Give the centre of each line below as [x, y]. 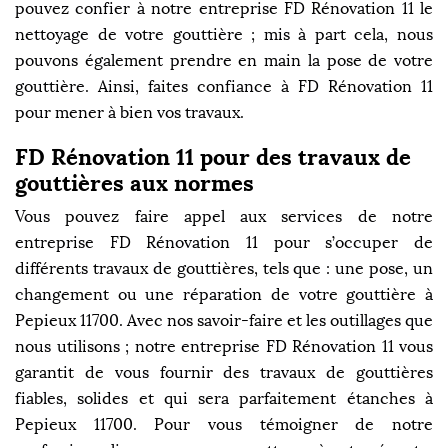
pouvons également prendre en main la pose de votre [224, 60]
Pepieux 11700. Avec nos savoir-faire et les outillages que [224, 320]
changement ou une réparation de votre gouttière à [224, 294]
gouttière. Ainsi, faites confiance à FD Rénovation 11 [224, 86]
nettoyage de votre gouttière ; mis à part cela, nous [224, 34]
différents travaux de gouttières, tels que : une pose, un [224, 268]
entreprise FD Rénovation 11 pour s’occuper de [224, 242]
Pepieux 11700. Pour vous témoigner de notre [224, 424]
